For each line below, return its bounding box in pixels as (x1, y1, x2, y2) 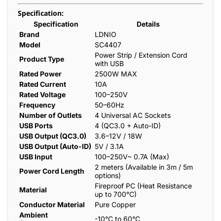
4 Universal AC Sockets (95, 111, 171, 119)
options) (95, 171, 121, 180)
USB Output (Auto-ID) (19, 142, 91, 150)
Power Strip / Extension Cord (95, 51, 187, 59)
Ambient (19, 211, 48, 219)
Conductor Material (19, 200, 85, 209)
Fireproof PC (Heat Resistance (95, 182, 192, 190)
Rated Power (19, 70, 62, 78)
